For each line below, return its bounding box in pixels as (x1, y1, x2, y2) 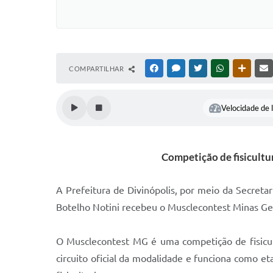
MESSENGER (182, 65, 221, 72)
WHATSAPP (226, 65, 261, 72)
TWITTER (204, 65, 233, 72)
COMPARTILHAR (69, 65, 126, 73)
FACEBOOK (160, 65, 196, 72)
